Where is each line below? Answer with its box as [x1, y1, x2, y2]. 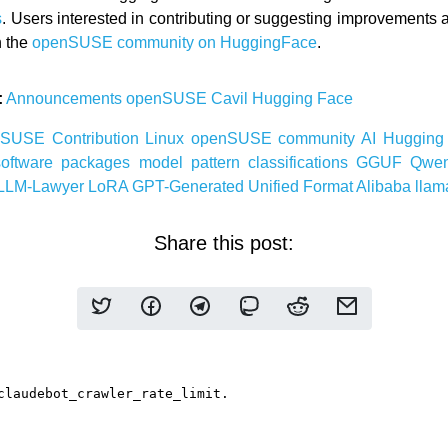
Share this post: [154, 232, 294, 254]
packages [61, 154, 139, 171]
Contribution [51, 130, 146, 147]
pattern [190, 154, 248, 171]
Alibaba [356, 178, 416, 195]
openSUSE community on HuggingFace [32, 34, 318, 51]
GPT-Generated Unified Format [132, 178, 357, 195]
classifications [247, 154, 356, 171]
